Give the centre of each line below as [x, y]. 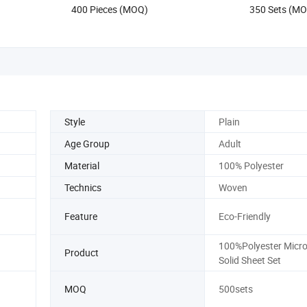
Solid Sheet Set [249, 260]
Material [82, 165]
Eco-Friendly [244, 217]
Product [82, 253]
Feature [81, 217]
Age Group [87, 143]
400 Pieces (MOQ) [109, 9]
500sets [235, 289]
